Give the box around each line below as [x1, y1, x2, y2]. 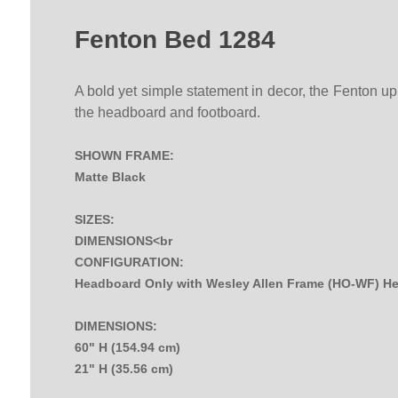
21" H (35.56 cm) [74, 362, 173, 377]
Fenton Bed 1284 [74, 26, 275, 54]
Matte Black [74, 170, 146, 185]
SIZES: [74, 212, 115, 227]
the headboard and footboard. [74, 105, 260, 121]
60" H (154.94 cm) [74, 340, 180, 355]
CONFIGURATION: [74, 255, 184, 270]
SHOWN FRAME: [74, 148, 174, 163]
